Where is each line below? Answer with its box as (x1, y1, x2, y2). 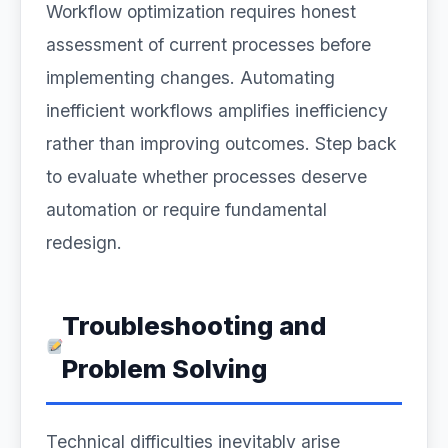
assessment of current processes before (46, 34, 371, 55)
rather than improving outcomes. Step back (46, 133, 397, 154)
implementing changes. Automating (46, 67, 335, 88)
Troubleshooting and (61, 310, 326, 341)
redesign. (46, 232, 122, 253)
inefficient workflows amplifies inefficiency (46, 100, 388, 121)
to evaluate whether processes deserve (46, 166, 367, 187)
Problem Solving (61, 353, 267, 384)
